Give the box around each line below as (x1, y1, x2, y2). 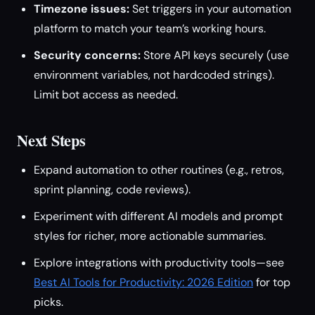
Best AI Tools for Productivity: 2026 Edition (34, 275, 253, 290)
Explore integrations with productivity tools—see (34, 255, 284, 270)
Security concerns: (34, 48, 141, 63)
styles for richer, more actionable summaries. (34, 229, 266, 243)
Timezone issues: (34, 1, 129, 16)
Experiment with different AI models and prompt (34, 209, 283, 224)
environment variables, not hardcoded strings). (34, 67, 274, 82)
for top (253, 275, 290, 290)
